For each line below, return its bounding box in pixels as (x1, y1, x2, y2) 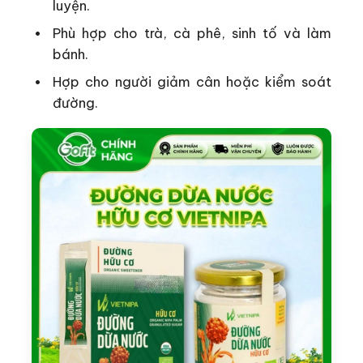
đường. (53, 93, 99, 111)
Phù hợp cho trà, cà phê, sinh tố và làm (53, 23, 331, 41)
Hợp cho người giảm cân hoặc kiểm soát (53, 72, 331, 90)
